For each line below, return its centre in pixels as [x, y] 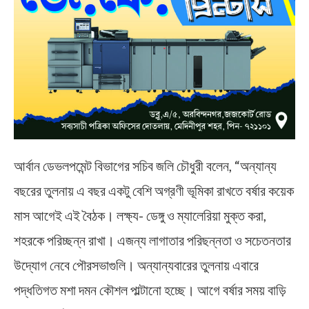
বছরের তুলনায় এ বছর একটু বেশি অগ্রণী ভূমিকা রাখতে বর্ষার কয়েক [154, 190]
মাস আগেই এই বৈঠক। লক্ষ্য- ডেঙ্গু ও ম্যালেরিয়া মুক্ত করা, [140, 215]
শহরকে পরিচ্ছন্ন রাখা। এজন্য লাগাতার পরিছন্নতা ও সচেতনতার [152, 240]
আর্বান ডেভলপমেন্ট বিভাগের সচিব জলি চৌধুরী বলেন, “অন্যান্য [145, 165]
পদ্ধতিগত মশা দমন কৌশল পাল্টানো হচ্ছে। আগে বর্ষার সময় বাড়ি [150, 289]
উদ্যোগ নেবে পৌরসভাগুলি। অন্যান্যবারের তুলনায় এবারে [136, 265]
